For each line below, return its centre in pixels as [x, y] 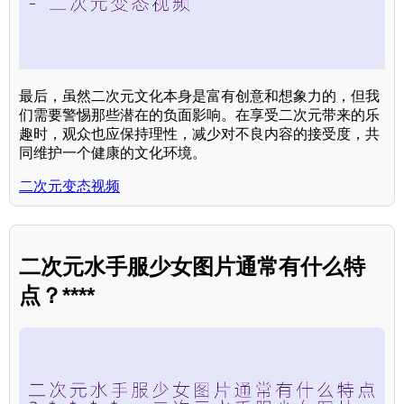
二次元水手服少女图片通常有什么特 [192, 266]
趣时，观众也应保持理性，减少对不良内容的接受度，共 [199, 133]
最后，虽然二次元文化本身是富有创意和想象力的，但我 [199, 96]
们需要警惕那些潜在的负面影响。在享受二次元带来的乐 [199, 115]
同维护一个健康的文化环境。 [113, 152]
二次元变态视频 [69, 186]
